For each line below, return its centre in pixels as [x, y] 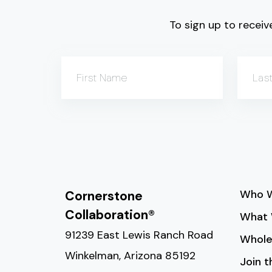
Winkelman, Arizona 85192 [130, 256]
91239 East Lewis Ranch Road [139, 235]
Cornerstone [104, 196]
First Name [102, 78]
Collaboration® [110, 215]
